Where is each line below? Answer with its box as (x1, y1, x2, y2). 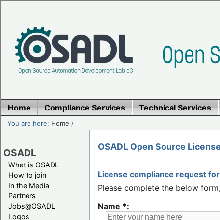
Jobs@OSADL (8, 201, 55, 210)
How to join (8, 170, 46, 179)
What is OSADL (8, 160, 59, 169)
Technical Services (138, 103, 211, 112)
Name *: (98, 201, 129, 211)
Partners (8, 191, 36, 200)
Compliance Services (44, 103, 126, 112)
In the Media (8, 181, 49, 190)
